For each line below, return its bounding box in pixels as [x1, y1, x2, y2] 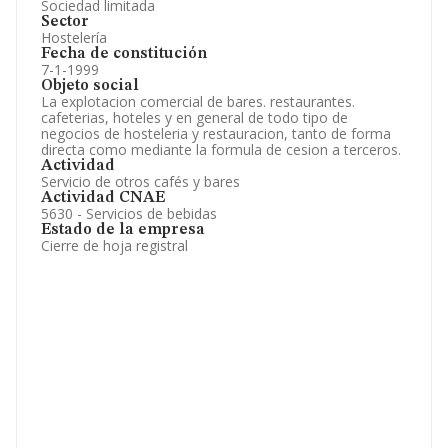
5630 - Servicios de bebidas [41, 204, 217, 223]
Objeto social [41, 78, 139, 94]
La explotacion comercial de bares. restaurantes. [41, 92, 355, 111]
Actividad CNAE [41, 190, 165, 206]
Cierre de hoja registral [41, 236, 188, 255]
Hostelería [41, 28, 107, 47]
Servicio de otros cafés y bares [41, 172, 240, 191]
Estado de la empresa [41, 222, 205, 238]
